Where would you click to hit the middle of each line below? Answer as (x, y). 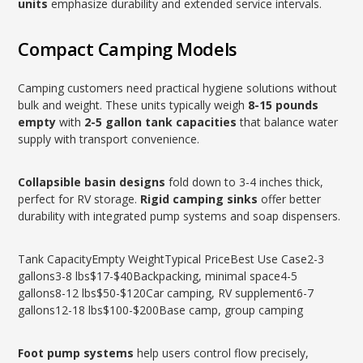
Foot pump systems (76, 353)
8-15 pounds (284, 105)
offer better (290, 199)
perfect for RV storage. (79, 199)
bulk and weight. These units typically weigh (133, 105)
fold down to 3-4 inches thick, (245, 182)
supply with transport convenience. (109, 139)
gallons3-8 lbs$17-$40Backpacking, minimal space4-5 (158, 276)
